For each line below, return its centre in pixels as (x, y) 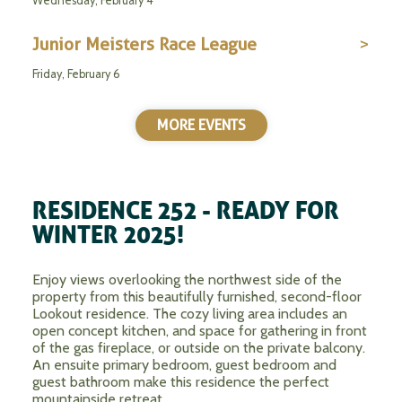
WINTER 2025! (108, 234)
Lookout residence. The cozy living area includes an (189, 313)
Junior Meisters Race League (144, 44)
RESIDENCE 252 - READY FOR (185, 210)
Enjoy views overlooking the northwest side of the (187, 279)
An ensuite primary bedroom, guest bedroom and (184, 364)
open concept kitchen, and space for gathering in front (199, 330)
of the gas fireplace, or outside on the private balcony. (198, 347)
